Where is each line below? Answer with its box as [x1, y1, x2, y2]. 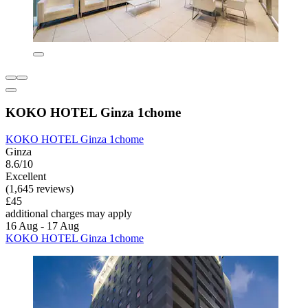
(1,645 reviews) [5, 183, 74, 195]
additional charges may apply [5, 208, 132, 220]
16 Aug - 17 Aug [5, 220, 79, 232]
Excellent [5, 170, 46, 183]
